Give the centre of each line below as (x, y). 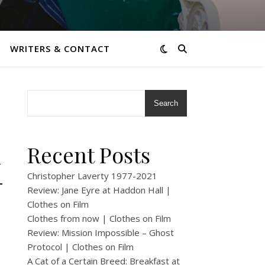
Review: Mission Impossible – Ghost (101, 232)
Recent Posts (89, 154)
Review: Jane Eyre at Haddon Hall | (99, 190)
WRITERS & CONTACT (60, 49)
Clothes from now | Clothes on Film (99, 218)
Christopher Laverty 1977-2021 (92, 176)
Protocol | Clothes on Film (80, 247)
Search (166, 103)
